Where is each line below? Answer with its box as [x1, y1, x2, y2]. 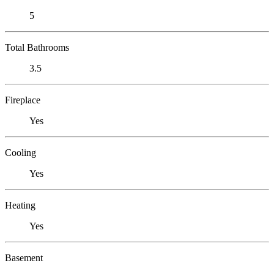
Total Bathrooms [5, 42, 69, 53]
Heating [5, 199, 35, 210]
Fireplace [5, 94, 40, 105]
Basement [5, 252, 43, 263]
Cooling [5, 147, 36, 158]
